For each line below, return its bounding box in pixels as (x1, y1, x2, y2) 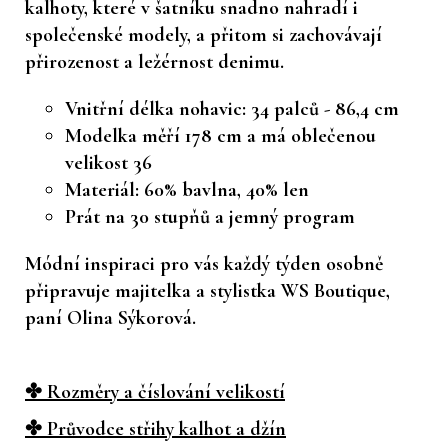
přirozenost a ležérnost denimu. (25, 49, 284, 74)
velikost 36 (65, 150, 152, 175)
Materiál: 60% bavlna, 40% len (65, 177, 309, 202)
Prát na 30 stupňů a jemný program (65, 204, 355, 229)
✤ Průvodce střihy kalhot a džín (25, 416, 286, 441)
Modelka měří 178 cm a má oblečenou (65, 123, 376, 148)
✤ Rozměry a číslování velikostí (25, 379, 285, 404)
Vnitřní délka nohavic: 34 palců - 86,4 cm (65, 96, 399, 121)
